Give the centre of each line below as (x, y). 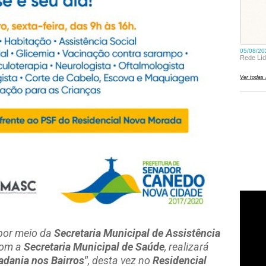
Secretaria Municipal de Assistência (137, 233)
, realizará (187, 247)
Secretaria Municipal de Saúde (94, 247)
